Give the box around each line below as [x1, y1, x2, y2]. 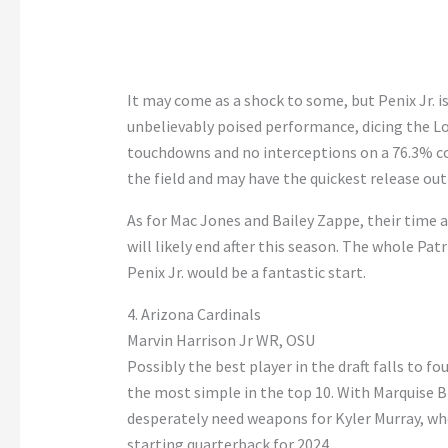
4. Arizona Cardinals [126, 304, 261, 325]
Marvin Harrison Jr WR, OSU [126, 330, 315, 351]
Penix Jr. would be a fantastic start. [126, 262, 366, 283]
